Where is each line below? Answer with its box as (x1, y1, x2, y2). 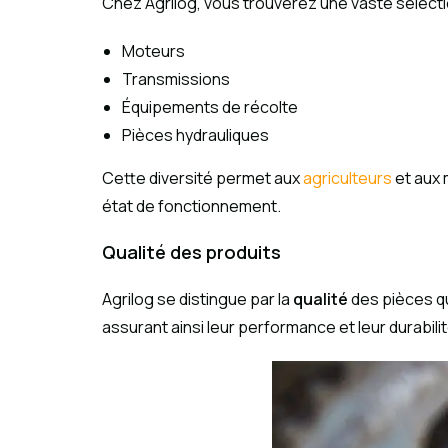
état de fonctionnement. (102, 195, 281, 218)
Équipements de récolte (122, 96, 298, 119)
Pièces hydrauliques (122, 124, 269, 147)
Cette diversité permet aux (102, 167, 303, 190)
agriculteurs (303, 167, 392, 190)
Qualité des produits (102, 240, 281, 265)
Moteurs (122, 40, 185, 63)
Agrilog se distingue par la (102, 288, 293, 311)
